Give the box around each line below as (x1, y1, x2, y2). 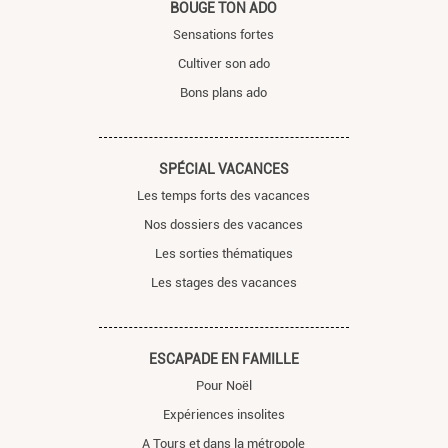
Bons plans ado (180, 84, 268, 100)
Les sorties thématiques (154, 245, 293, 261)
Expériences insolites (162, 406, 285, 422)
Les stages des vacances (150, 274, 297, 290)
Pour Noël (195, 377, 252, 393)
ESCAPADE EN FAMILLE (148, 350, 299, 367)
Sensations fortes (173, 26, 275, 42)
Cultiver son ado (177, 55, 270, 71)
